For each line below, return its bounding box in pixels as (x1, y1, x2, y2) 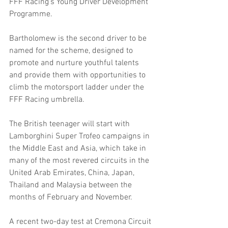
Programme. (9, 9, 52, 20)
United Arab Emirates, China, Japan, (9, 168, 136, 179)
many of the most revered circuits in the (9, 156, 151, 166)
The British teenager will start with (9, 119, 132, 130)
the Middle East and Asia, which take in (9, 144, 148, 154)
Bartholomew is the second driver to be (9, 34, 149, 44)
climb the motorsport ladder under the (9, 82, 146, 93)
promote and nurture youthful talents (9, 58, 141, 69)
